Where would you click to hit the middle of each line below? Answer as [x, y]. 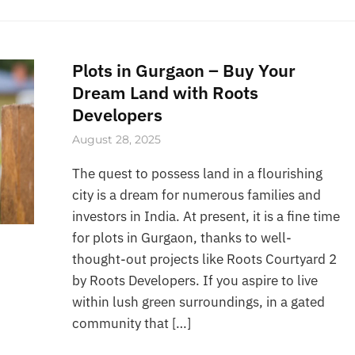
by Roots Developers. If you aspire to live [195, 280]
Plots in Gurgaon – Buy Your [184, 70]
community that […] [132, 323]
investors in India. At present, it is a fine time [206, 216]
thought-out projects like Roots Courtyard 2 [205, 259]
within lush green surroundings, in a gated [199, 302]
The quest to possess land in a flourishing [198, 173]
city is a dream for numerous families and [197, 195]
